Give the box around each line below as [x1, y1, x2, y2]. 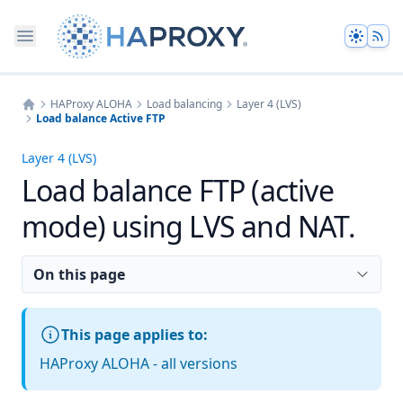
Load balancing [147, 96, 222, 112]
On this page [33, 264, 125, 284]
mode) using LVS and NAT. [22, 207, 355, 246]
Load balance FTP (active [22, 171, 334, 210]
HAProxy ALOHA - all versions [40, 354, 237, 373]
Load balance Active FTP [36, 111, 166, 126]
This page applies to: [61, 325, 208, 345]
